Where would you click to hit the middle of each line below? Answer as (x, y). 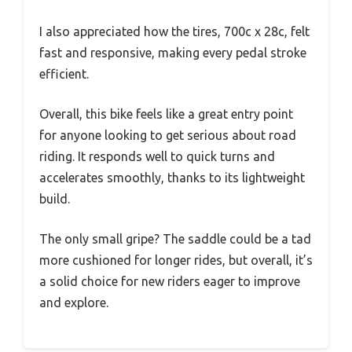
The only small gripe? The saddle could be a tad (175, 238)
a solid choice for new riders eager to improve (170, 281)
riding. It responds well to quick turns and (157, 156)
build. (55, 198)
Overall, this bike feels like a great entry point (166, 114)
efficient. (64, 73)
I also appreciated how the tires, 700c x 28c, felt (174, 31)
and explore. (74, 302)
